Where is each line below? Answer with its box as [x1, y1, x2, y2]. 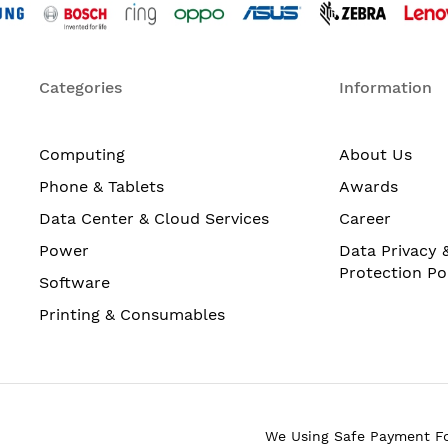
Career [339, 208, 391, 228]
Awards [339, 176, 398, 196]
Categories [39, 77, 122, 97]
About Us [339, 144, 412, 164]
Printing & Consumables [39, 304, 225, 324]
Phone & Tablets [39, 176, 164, 196]
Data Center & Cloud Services [39, 208, 269, 228]
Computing [39, 144, 125, 164]
